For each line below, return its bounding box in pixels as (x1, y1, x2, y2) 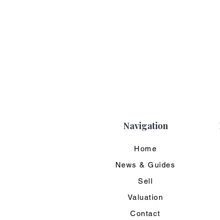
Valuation (127, 193, 164, 201)
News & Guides (115, 161, 176, 169)
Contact (130, 209, 161, 218)
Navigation (123, 120, 168, 132)
